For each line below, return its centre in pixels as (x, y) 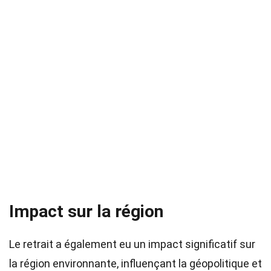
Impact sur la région (86, 211)
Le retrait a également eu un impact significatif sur (132, 244)
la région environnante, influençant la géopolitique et (135, 263)
